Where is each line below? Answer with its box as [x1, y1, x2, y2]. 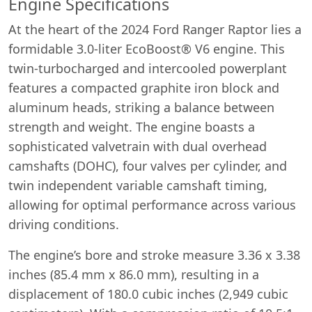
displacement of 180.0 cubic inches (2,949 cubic [8, 285, 288, 302]
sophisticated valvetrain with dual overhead [8, 137, 267, 155]
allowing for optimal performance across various [8, 196, 296, 213]
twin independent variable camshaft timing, [8, 176, 267, 194]
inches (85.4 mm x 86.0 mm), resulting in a [8, 265, 259, 283]
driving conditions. [8, 215, 119, 233]
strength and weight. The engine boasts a [8, 118, 255, 135]
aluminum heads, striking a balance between [8, 98, 274, 116]
